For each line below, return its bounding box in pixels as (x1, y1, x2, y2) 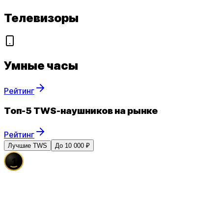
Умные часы (4, 58, 78, 73)
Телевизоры (4, 10, 79, 25)
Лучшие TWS (8, 141, 47, 149)
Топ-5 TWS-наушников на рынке (4, 105, 158, 117)
